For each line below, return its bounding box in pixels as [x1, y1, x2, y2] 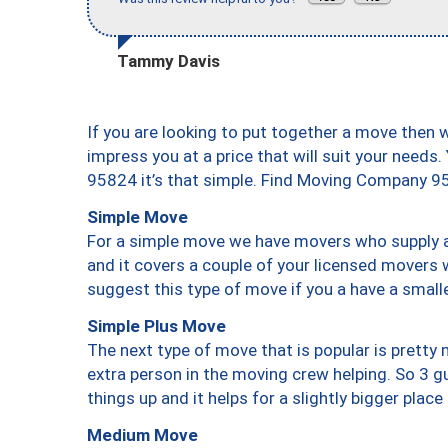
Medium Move [87, 424, 198, 445]
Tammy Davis [117, 50, 220, 71]
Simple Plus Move [87, 315, 226, 336]
